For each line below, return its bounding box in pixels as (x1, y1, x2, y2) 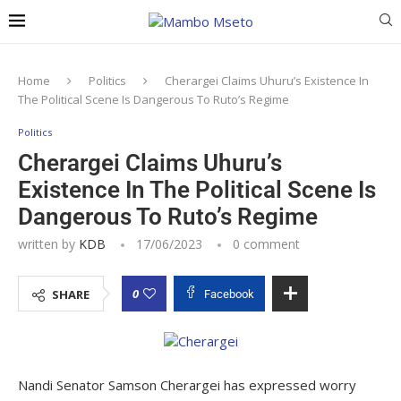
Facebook (204, 287, 254, 301)
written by (18, 235, 79, 252)
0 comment (233, 235, 300, 252)
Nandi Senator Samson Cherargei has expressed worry (18, 376, 356, 394)
